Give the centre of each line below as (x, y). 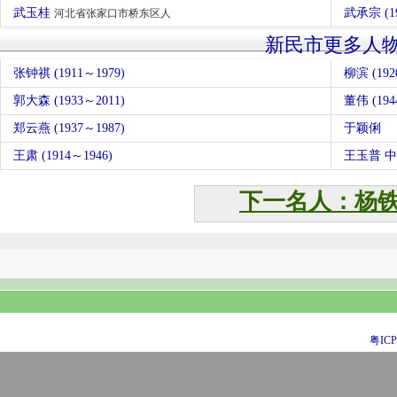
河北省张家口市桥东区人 (113, 13)
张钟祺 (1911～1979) (69, 73)
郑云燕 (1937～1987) (69, 128)
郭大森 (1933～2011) (69, 101)
